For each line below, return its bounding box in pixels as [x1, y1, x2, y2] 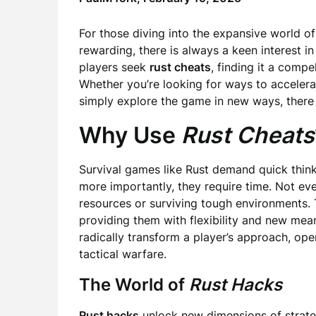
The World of [79, 274, 189, 295]
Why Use [79, 121, 181, 149]
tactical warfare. [79, 247, 166, 261]
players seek [79, 60, 150, 74]
